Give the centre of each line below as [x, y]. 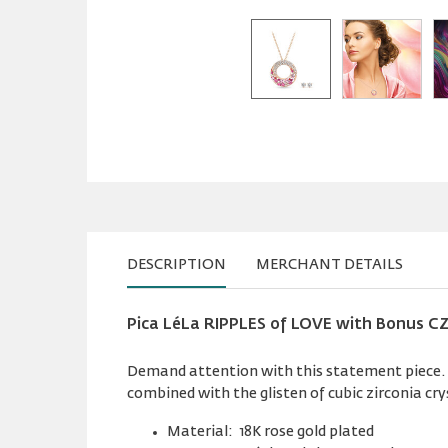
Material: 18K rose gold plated [270, 432]
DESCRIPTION [176, 265]
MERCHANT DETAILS [329, 265]
